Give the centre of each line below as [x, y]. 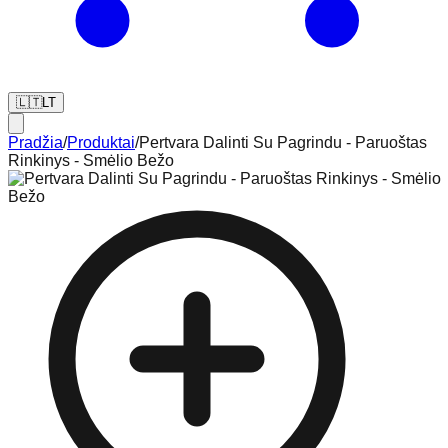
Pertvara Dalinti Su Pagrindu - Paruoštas [283, 142]
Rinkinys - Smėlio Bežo [91, 160]
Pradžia [35, 142]
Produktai [101, 142]
